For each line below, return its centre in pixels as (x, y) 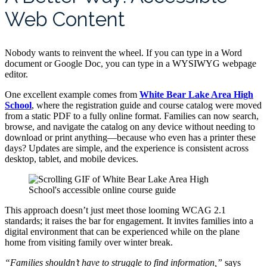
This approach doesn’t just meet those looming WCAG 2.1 (115, 210)
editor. (16, 74)
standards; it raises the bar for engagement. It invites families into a (129, 221)
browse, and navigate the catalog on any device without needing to (130, 126)
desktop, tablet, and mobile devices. (72, 159)
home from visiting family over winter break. (89, 242)
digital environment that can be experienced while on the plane (122, 231)
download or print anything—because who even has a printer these (130, 137)
